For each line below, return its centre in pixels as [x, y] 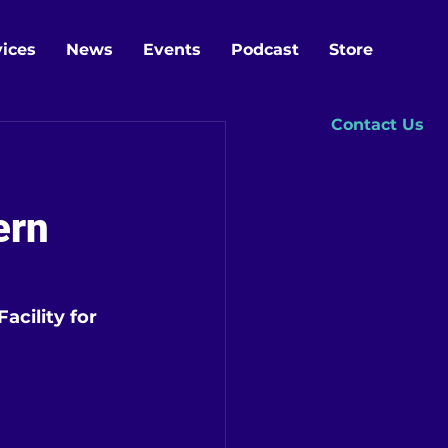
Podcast [265, 49]
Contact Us [377, 124]
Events [172, 49]
